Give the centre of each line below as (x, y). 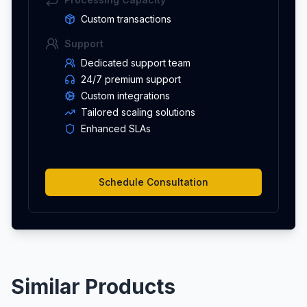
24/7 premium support (131, 79)
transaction (142, 19)
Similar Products (93, 286)
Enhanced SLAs (116, 128)
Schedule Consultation (153, 182)
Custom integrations (125, 95)
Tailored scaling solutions (138, 112)
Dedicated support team (136, 62)
